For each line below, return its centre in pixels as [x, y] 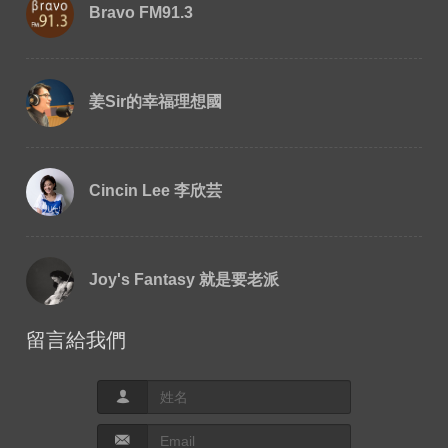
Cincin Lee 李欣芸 [156, 190]
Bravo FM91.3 [141, 12]
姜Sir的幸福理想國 [156, 101]
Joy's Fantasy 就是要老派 [184, 279]
